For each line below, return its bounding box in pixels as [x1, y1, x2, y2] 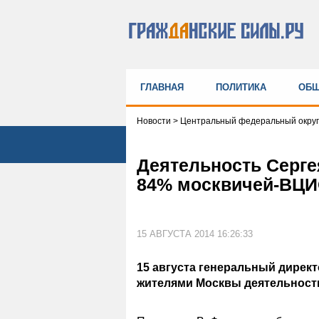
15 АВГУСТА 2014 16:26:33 [137, 228, 253, 239]
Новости [137, 115, 173, 126]
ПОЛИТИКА [216, 81, 266, 93]
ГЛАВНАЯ [140, 81, 184, 93]
